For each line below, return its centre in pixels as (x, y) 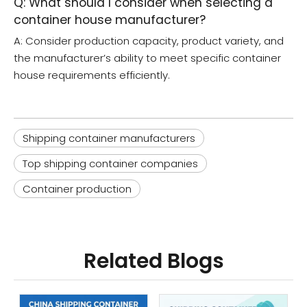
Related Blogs (153, 261)
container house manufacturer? (110, 20)
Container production (77, 189)
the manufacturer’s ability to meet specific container (147, 58)
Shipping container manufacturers (109, 138)
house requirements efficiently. (92, 75)
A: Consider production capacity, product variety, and (149, 41)
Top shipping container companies (110, 164)
